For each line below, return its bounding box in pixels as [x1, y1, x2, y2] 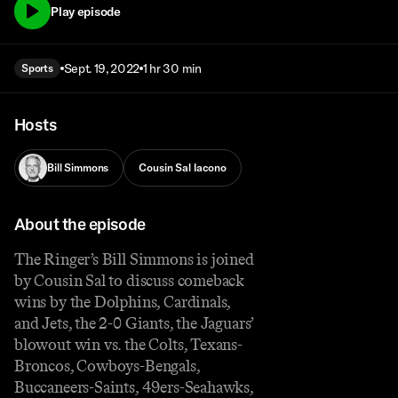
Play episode [51, 3, 121, 20]
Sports [21, 61, 53, 76]
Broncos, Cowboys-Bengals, [14, 355, 200, 376]
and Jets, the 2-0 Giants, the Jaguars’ [14, 313, 254, 333]
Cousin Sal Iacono [139, 161, 227, 175]
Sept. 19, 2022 [63, 60, 140, 77]
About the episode [14, 213, 146, 235]
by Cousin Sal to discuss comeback [14, 270, 245, 291]
